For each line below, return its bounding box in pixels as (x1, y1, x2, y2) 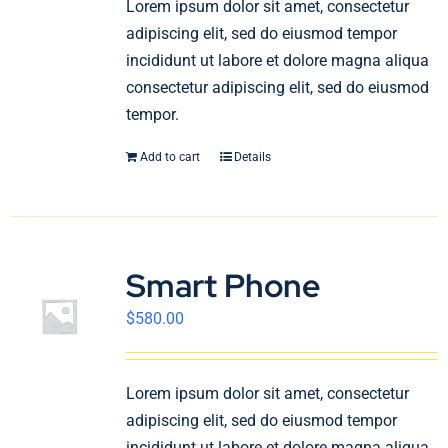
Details (233, 150, 271, 164)
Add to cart (139, 150, 200, 164)
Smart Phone (125, 264, 321, 307)
